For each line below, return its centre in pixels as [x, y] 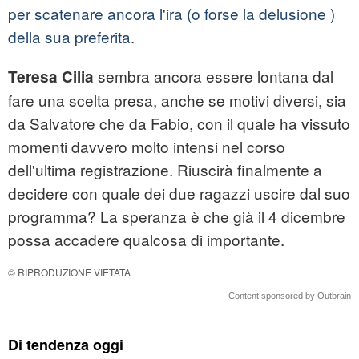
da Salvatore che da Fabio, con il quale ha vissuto [179, 123]
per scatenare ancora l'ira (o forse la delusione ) [171, 14]
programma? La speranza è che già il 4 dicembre [177, 216]
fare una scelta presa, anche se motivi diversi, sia [177, 100]
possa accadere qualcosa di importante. [146, 240]
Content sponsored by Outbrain [290, 296]
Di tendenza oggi [66, 345]
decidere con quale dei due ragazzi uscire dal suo [179, 193]
